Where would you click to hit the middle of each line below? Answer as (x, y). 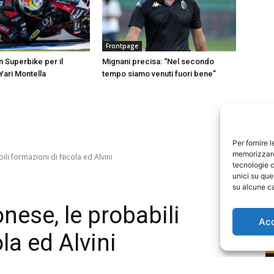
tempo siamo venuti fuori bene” (159, 74)
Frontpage (122, 46)
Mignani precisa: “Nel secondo (158, 62)
